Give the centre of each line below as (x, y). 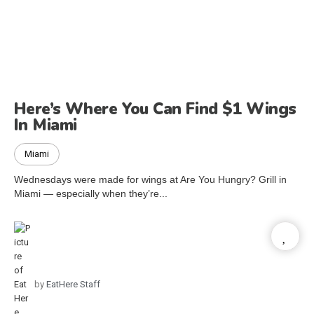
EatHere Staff (72, 284)
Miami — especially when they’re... (91, 193)
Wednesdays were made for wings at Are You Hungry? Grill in (150, 179)
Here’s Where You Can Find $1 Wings (155, 109)
